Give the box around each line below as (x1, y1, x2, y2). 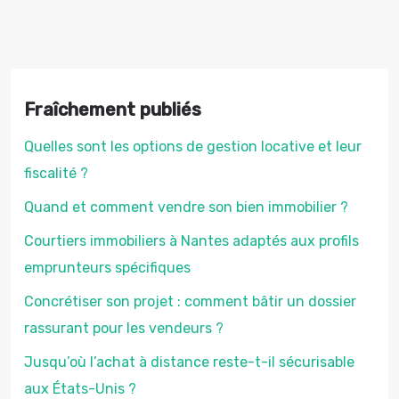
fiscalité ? (24, 165, 88, 182)
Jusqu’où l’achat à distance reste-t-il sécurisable (24, 354, 354, 370)
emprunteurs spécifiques (24, 259, 191, 276)
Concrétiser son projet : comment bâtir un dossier (24, 293, 356, 310)
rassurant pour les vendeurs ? (24, 320, 224, 337)
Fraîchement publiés (24, 99, 201, 120)
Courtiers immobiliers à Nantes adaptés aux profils (24, 232, 359, 249)
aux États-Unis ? (24, 380, 136, 397)
